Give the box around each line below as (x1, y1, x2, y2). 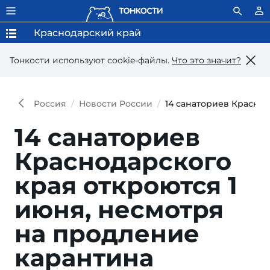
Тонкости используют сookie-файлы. (10, 54, 172, 66)
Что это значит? (172, 54, 241, 66)
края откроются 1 (14, 171, 237, 200)
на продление (14, 219, 199, 248)
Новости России (79, 98, 152, 109)
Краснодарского (14, 146, 231, 176)
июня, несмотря (14, 195, 224, 224)
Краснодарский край (34, 27, 141, 39)
